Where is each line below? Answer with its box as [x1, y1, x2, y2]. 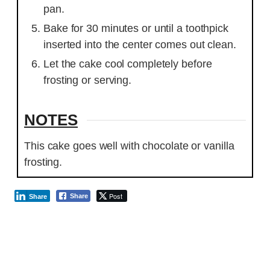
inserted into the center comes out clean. [43, 38, 236, 51]
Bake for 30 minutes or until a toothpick [43, 22, 228, 34]
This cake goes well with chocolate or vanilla [24, 139, 234, 152]
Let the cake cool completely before [43, 57, 212, 70]
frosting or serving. [43, 74, 131, 86]
